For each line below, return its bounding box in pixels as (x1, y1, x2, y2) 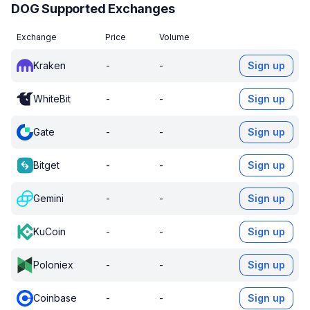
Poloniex (33, 259, 73, 271)
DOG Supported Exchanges (11, 1, 175, 16)
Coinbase (33, 292, 77, 304)
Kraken (33, 60, 66, 71)
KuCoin (33, 226, 66, 237)
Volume (159, 32, 190, 42)
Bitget (33, 159, 60, 171)
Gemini (33, 192, 64, 204)
